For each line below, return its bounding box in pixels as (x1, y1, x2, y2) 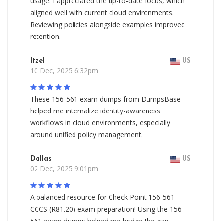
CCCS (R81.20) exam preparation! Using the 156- (30, 204, 184, 214)
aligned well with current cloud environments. (30, 8, 174, 17)
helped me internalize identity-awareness (30, 106, 160, 115)
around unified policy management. (30, 130, 143, 139)
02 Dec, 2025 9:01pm (30, 164, 98, 173)
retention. (30, 32, 61, 41)
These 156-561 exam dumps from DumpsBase (30, 94, 181, 104)
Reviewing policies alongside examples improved (30, 20, 185, 29)
